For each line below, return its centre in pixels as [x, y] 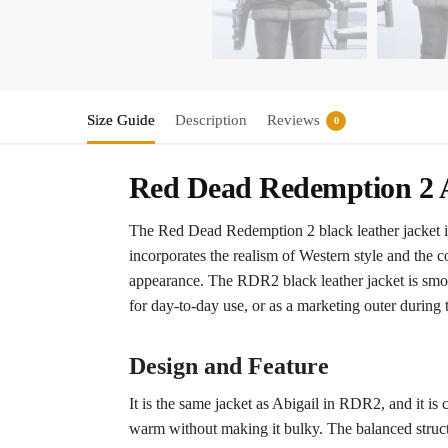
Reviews [293, 120]
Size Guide [121, 120]
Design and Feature [228, 366]
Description [211, 120]
